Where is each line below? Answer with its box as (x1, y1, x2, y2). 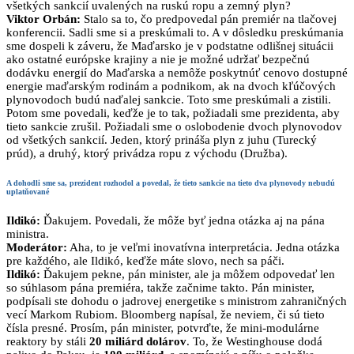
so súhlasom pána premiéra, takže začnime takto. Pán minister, (6, 281, 314, 295)
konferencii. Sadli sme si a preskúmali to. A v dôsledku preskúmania (6, 25, 344, 39)
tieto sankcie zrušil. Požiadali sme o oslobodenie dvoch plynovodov (6, 119, 342, 133)
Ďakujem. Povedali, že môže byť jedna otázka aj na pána (40, 214, 325, 228)
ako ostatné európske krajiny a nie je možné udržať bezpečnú (6, 52, 310, 66)
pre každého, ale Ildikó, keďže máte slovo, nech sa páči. (6, 254, 284, 268)
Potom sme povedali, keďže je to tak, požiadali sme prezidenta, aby (6, 106, 340, 119)
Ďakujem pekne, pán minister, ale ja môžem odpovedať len (40, 268, 335, 281)
